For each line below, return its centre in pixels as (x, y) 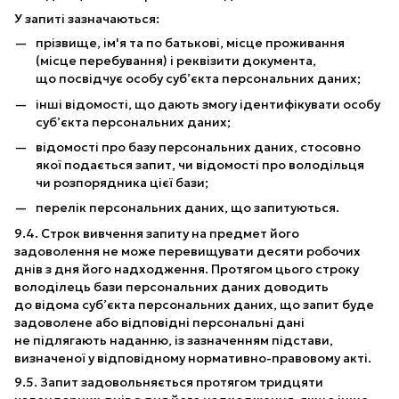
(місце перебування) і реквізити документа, (176, 61)
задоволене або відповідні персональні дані (159, 322)
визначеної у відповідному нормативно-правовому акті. (193, 358)
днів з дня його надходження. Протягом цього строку (187, 269)
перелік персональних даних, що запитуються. (187, 208)
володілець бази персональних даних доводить (171, 286)
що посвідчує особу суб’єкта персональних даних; (198, 79)
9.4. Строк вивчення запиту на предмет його (157, 233)
